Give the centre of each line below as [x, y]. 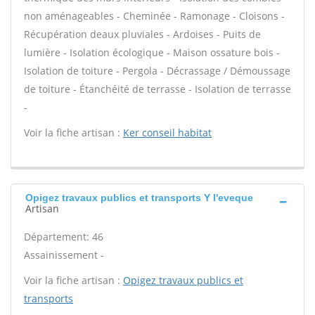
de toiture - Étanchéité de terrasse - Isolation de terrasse [157, 89]
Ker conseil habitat [167, 133]
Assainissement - [64, 255]
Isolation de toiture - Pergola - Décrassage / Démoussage [157, 71]
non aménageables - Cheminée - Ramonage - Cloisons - [154, 16]
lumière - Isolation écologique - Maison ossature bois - [152, 52]
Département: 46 [64, 237]
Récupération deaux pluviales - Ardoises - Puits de [142, 34]
